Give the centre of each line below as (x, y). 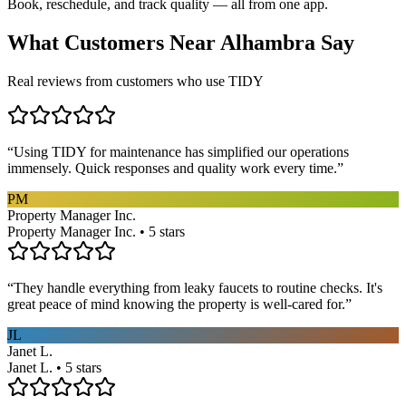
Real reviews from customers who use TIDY (135, 81)
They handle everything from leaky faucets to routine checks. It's (198, 287)
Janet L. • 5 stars (54, 367)
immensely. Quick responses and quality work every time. (172, 168)
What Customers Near (114, 43)
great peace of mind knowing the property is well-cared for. (176, 304)
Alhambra (268, 43)
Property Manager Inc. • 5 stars (96, 231)
